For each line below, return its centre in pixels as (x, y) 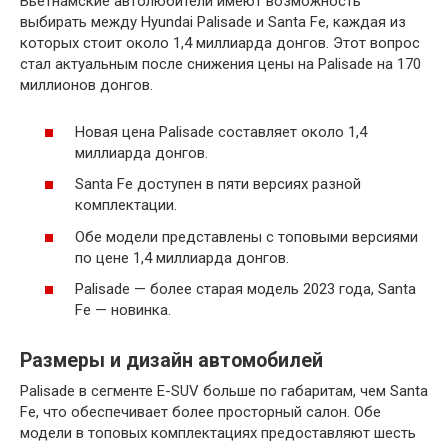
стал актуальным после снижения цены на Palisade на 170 (220, 64)
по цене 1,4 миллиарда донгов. (182, 257)
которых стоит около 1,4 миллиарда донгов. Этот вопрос (220, 43)
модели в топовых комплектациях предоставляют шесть (218, 433)
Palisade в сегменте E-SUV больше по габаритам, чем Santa (224, 391)
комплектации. (126, 205)
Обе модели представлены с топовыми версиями (246, 236)
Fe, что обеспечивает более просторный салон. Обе (200, 412)
